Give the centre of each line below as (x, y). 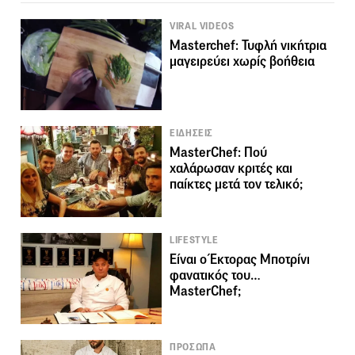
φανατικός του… (216, 276)
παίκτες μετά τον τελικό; (237, 185)
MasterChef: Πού (219, 153)
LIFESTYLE (194, 240)
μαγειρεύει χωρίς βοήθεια (242, 62)
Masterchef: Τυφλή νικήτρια (248, 46)
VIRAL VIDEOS (202, 27)
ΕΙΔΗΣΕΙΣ (191, 134)
